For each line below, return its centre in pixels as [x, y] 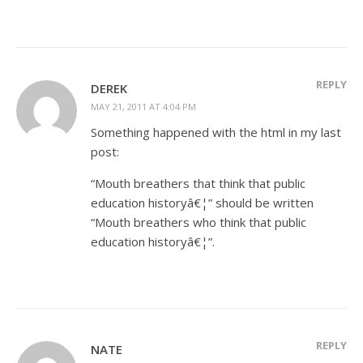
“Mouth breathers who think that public [199, 222]
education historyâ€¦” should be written [202, 202]
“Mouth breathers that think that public [198, 183]
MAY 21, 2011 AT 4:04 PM [143, 106]
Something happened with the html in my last [216, 132]
